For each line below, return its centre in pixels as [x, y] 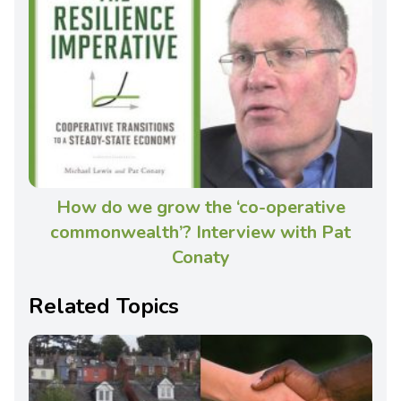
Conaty [200, 257]
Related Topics [104, 306]
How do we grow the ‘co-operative [200, 207]
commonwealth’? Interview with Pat [200, 232]
